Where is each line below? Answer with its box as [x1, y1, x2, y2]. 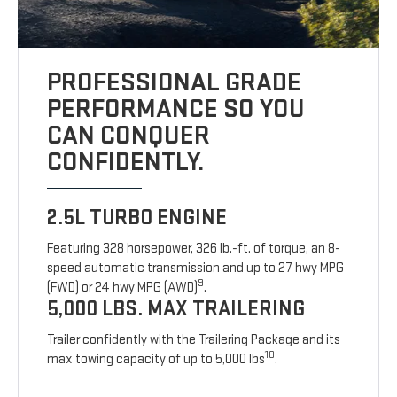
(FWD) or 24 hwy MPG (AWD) [47, 278, 198, 296]
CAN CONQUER [47, 119, 211, 152]
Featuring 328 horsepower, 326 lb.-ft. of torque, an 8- [47, 239, 341, 257]
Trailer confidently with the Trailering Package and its [47, 331, 341, 348]
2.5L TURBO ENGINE [47, 204, 228, 230]
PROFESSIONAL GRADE [47, 66, 302, 98]
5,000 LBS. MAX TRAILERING [47, 295, 306, 322]
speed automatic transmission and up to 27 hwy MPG [47, 259, 345, 276]
